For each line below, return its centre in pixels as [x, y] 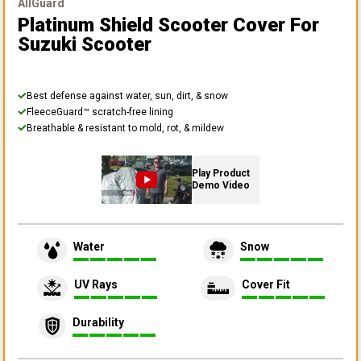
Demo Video [221, 185]
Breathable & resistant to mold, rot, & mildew [125, 128]
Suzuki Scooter [85, 44]
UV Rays [95, 285]
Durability [98, 323]
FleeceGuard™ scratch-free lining [100, 112]
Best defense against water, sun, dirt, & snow [127, 95]
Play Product [221, 173]
